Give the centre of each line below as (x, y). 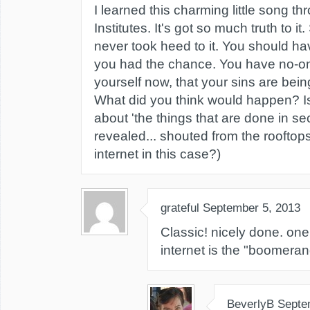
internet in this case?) (157, 154)
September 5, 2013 (252, 208)
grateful (180, 208)
